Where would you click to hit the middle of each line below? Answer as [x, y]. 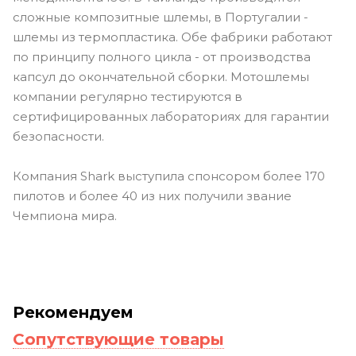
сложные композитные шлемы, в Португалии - [161, 17]
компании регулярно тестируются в [128, 96]
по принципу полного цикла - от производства [162, 56]
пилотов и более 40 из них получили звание [152, 195]
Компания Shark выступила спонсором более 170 [169, 176]
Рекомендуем [73, 312]
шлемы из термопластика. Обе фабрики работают [172, 37]
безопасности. [58, 136]
